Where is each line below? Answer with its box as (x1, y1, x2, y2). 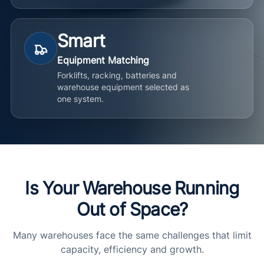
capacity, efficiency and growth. (60, 243, 204, 255)
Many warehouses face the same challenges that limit (12, 229, 252, 241)
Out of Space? (76, 199, 188, 220)
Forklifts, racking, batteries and (57, 70, 177, 80)
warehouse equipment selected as (57, 82, 189, 92)
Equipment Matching (57, 54, 149, 66)
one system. (57, 94, 104, 104)
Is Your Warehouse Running (25, 177, 239, 199)
